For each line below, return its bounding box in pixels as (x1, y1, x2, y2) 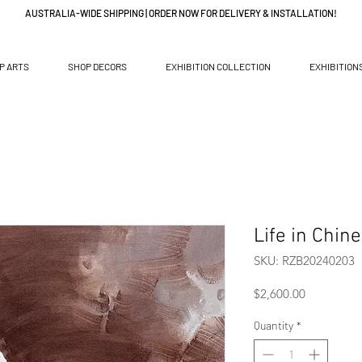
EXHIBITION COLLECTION (166, 61, 271, 72)
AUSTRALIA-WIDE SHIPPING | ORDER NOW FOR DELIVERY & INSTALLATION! (25, 7, 337, 19)
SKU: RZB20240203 (254, 253, 355, 268)
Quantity (254, 318, 293, 332)
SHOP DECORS (68, 61, 127, 72)
